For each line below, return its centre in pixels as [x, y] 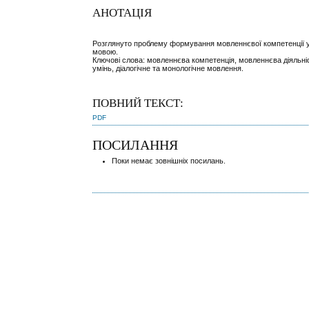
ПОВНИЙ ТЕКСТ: [138, 103]
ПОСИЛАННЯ [136, 144]
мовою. [106, 51]
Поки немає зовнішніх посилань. [169, 160]
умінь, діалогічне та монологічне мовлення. [168, 68]
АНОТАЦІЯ [122, 13]
